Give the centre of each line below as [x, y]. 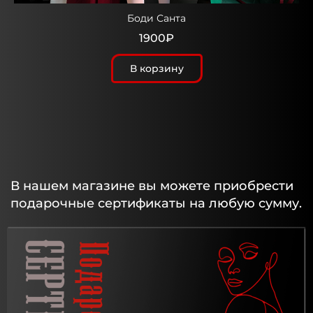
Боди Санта [156, 18]
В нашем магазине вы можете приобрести [152, 185]
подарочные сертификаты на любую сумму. [156, 203]
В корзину [156, 68]
